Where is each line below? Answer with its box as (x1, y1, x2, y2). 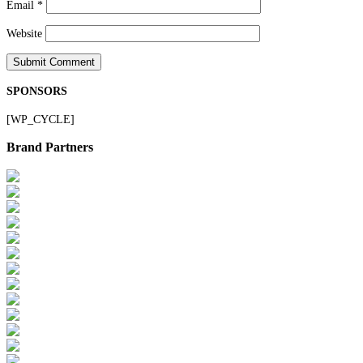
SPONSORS (6, 85, 67, 98)
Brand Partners (6, 139, 93, 156)
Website (6, 27, 42, 40)
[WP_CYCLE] (6, 113, 75, 126)
